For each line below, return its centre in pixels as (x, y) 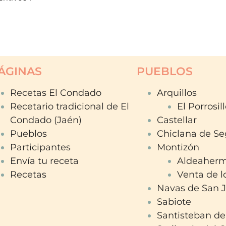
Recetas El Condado (56, 93)
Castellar (177, 120)
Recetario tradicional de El (70, 107)
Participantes (41, 148)
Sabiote (174, 202)
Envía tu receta (45, 161)
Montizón (178, 148)
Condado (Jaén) (46, 120)
